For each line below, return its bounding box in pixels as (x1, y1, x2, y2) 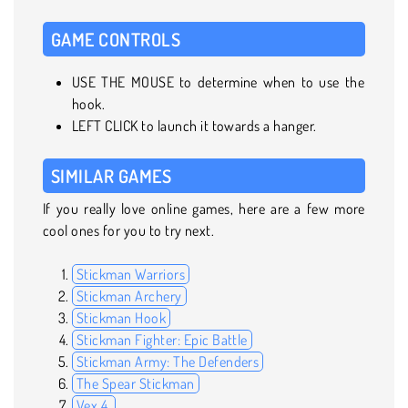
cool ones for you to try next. (43, 220, 218, 240)
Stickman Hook (76, 308, 167, 327)
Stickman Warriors (76, 264, 186, 283)
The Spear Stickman (76, 373, 195, 393)
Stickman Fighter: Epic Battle (76, 330, 248, 349)
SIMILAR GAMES (51, 163, 176, 188)
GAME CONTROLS (51, 26, 185, 51)
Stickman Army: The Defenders (76, 352, 260, 371)
